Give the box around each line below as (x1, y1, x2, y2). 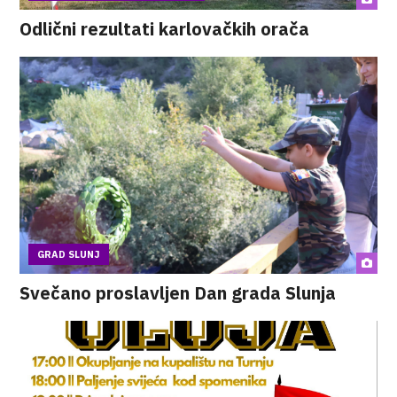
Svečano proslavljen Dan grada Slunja (19, 281, 337, 305)
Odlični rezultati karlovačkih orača (19, 17, 310, 41)
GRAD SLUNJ (37, 248, 101, 261)
